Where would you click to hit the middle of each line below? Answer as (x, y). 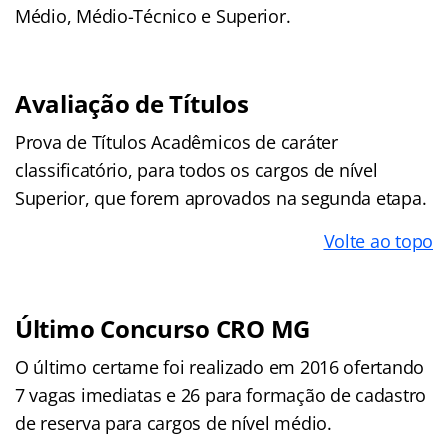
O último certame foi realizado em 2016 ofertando (220, 367)
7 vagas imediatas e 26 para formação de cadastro (221, 395)
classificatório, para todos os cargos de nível (196, 170)
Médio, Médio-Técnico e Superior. (153, 16)
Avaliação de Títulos (132, 104)
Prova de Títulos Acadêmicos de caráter (176, 142)
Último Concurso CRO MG (163, 329)
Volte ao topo (378, 241)
